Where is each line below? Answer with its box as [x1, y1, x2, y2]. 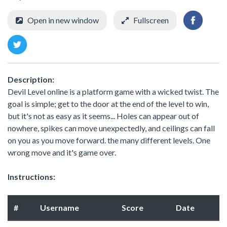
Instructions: [8, 171, 55, 181]
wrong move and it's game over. [8, 147, 116, 157]
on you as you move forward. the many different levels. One [8, 135, 210, 145]
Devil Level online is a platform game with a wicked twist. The [8, 86, 219, 96]
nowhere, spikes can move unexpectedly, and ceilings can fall [8, 123, 215, 133]
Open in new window [27, 15, 99, 25]
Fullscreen [133, 15, 169, 25]
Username [40, 202, 79, 212]
